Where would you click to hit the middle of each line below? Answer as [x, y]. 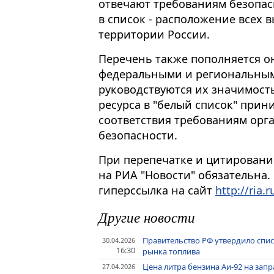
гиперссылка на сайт [157, 190]
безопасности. [138, 135]
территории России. [154, 34]
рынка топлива [172, 251]
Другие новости [147, 217]
